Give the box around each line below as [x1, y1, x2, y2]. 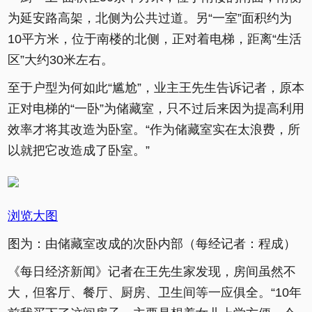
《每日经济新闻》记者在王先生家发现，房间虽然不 [8, 265, 296, 279]
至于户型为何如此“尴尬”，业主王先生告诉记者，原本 [8, 81, 304, 95]
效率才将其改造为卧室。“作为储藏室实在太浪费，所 [8, 123, 300, 136]
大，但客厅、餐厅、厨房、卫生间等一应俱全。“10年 [8, 286, 302, 299]
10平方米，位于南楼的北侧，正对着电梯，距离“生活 [8, 32, 302, 46]
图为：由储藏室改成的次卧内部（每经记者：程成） [8, 237, 296, 251]
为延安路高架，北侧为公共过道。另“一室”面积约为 [8, 11, 292, 25]
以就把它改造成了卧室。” [8, 143, 150, 157]
